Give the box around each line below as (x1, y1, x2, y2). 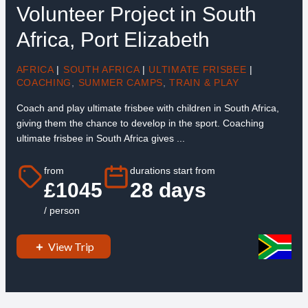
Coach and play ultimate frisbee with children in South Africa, (16, 102, 279, 114)
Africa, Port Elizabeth (16, 28, 210, 52)
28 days (129, 178, 206, 201)
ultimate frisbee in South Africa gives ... (16, 133, 185, 144)
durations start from (129, 164, 215, 176)
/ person (43, 204, 80, 216)
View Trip (47, 240, 94, 254)
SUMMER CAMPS (78, 77, 163, 89)
